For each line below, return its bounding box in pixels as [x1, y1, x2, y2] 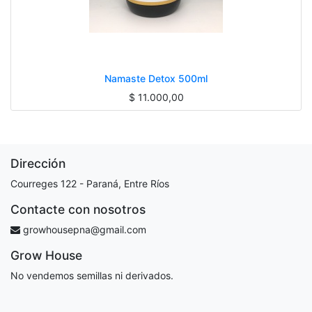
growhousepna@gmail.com [23, 224, 146, 235]
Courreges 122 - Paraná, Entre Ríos [10, 178, 169, 189]
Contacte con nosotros [10, 202, 146, 217]
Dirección [10, 156, 65, 171]
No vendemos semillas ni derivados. [10, 270, 173, 281]
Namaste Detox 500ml [104, 72, 208, 84]
